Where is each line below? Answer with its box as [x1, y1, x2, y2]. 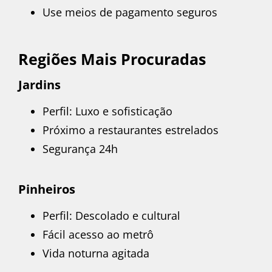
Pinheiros [18, 180, 75, 197]
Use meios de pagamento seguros [42, 5, 217, 20]
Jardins [18, 76, 61, 93]
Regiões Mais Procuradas [18, 48, 206, 69]
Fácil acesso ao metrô [42, 226, 154, 242]
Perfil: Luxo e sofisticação [42, 103, 172, 118]
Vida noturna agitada [42, 245, 149, 260]
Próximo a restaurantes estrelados [42, 122, 219, 137]
